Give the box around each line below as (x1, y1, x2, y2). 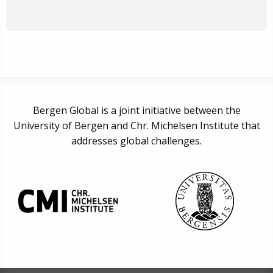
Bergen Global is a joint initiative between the (32, 103, 241, 117)
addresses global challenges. (71, 133, 202, 147)
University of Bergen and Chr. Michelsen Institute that (13, 118, 260, 132)
